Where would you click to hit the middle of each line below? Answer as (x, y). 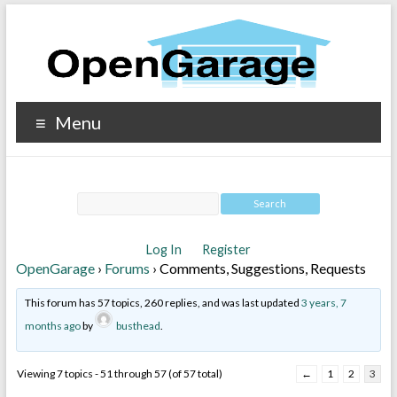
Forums (127, 268)
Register (226, 249)
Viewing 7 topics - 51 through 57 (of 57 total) (119, 374)
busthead (138, 326)
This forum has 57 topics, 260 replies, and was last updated (163, 303)
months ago (52, 326)
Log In (165, 249)
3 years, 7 (323, 303)
